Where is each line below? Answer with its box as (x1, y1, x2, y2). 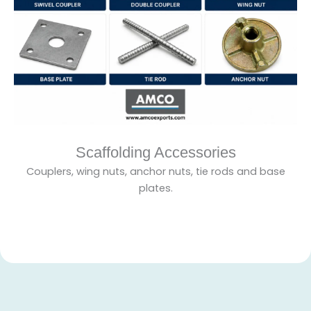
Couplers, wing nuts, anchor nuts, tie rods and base (26, 165, 285, 179)
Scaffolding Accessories (75, 144, 236, 162)
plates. (138, 181, 173, 196)
